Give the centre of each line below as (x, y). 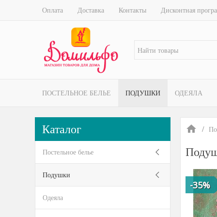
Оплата (53, 10)
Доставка (91, 10)
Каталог (62, 129)
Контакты (132, 10)
